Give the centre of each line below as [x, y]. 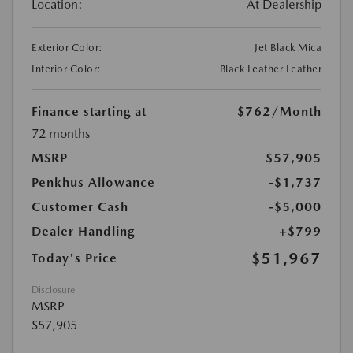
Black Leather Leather [270, 69]
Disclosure [53, 290]
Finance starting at [89, 111]
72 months [61, 134]
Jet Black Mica [288, 48]
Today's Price [74, 258]
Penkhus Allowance [93, 182]
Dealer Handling [83, 231]
